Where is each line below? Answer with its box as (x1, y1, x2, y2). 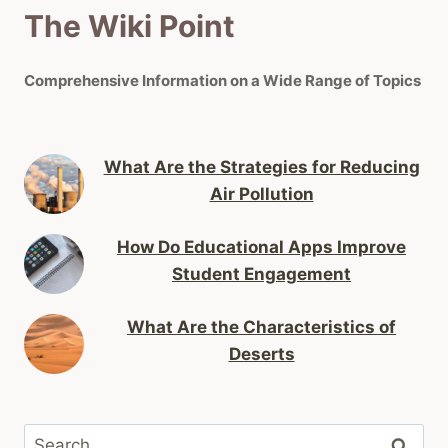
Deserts (228, 343, 295, 364)
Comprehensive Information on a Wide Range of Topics (24, 70, 421, 90)
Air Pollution (209, 183, 314, 204)
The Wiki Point (24, 7, 235, 44)
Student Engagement (172, 263, 351, 284)
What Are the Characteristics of (127, 316, 396, 337)
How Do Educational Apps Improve (117, 236, 406, 257)
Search (23, 425, 79, 446)
